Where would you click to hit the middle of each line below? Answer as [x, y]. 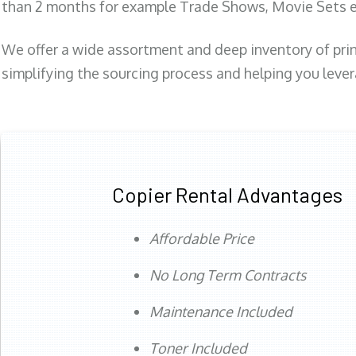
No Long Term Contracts [228, 275]
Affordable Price [202, 239]
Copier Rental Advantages [227, 195]
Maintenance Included [221, 312]
